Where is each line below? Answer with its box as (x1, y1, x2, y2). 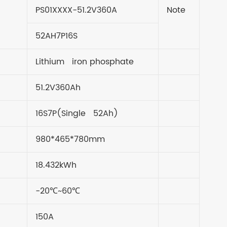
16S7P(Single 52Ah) (35, 106, 118, 120)
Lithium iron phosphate (35, 55, 134, 68)
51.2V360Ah (35, 81, 81, 94)
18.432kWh (35, 158, 77, 172)
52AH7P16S (35, 29, 78, 43)
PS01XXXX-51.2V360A (35, 3, 117, 17)
